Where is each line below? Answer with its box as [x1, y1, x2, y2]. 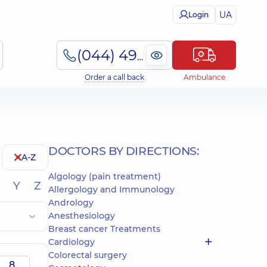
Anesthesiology [48, 210, 115, 221]
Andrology [48, 197, 94, 208]
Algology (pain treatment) [48, 171, 161, 182]
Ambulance [183, 73, 225, 82]
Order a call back [85, 73, 144, 82]
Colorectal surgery [48, 250, 127, 260]
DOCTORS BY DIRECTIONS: [48, 144, 199, 158]
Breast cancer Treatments [48, 223, 160, 234]
